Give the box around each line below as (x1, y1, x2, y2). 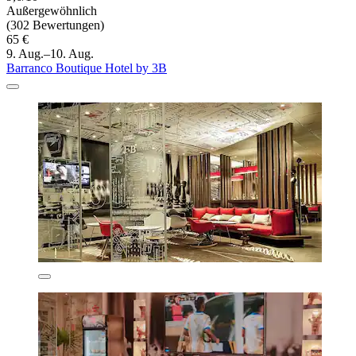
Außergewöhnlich (6, 4, 97, 18)
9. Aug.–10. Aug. (6, 47, 94, 61)
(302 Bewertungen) (6, 18, 104, 33)
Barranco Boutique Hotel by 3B (6, 61, 167, 75)
